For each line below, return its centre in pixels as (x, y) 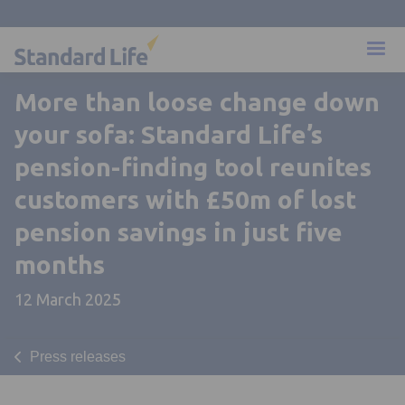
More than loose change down (197, 102)
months (60, 265)
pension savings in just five (179, 232)
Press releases (78, 356)
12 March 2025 (68, 300)
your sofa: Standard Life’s (169, 135)
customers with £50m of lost (185, 200)
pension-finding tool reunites (193, 167)
